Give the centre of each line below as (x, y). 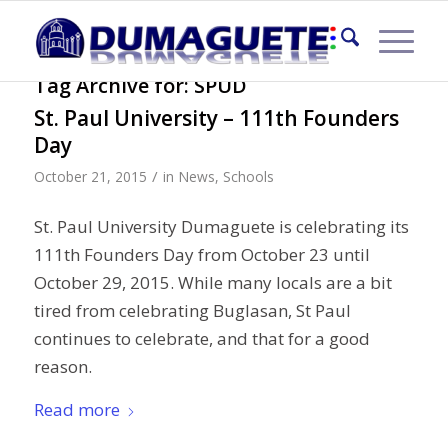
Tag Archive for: (113, 85)
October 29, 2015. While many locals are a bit (212, 283)
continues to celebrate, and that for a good (201, 339)
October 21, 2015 (90, 176)
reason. (62, 367)
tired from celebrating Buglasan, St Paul (192, 311)
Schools (248, 176)
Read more (76, 409)
